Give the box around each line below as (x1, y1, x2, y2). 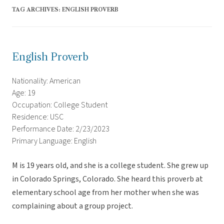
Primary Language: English (12, 135, 96, 147)
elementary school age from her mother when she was (12, 187, 199, 198)
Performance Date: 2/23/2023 (12, 123, 109, 135)
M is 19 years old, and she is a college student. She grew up (12, 160, 208, 171)
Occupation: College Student (12, 99, 107, 111)
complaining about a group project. (12, 200, 133, 212)
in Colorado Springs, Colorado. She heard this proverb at (12, 173, 203, 185)
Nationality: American (12, 75, 80, 87)
